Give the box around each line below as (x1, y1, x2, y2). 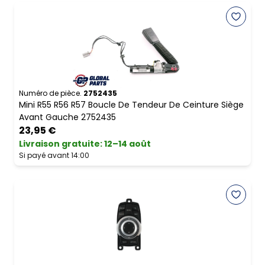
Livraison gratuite (19, 138, 100, 150)
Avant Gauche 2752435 (19, 111, 116, 124)
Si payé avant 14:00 (19, 150, 89, 161)
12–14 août (104, 138, 151, 150)
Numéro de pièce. (19, 88, 82, 99)
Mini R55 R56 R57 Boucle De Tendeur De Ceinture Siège (19, 99, 244, 111)
